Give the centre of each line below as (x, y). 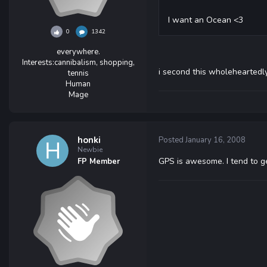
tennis (78, 73)
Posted (172, 140)
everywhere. (78, 52)
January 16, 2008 (215, 140)
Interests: (38, 63)
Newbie (90, 150)
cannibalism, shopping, (94, 63)
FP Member (99, 162)
